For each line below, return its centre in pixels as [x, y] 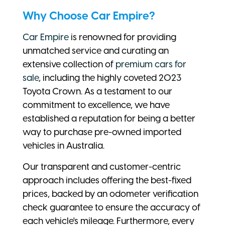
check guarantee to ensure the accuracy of [111, 208]
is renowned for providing [123, 37]
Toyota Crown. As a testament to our [97, 92]
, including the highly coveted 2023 [110, 78]
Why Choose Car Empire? [89, 16]
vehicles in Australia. [64, 146]
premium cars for [151, 65]
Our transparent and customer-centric [102, 167]
